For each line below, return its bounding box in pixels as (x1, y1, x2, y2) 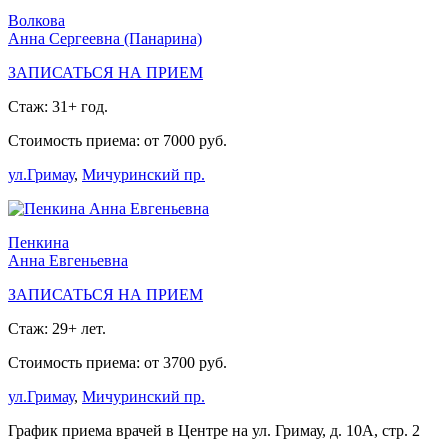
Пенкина (8, 234, 69, 252)
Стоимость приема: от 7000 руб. (8, 132, 227, 150)
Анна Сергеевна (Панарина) (8, 30, 202, 48)
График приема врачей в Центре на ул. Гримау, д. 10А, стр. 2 (8, 422, 420, 440)
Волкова (8, 12, 65, 30)
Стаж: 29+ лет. (8, 320, 106, 338)
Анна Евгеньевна (8, 252, 128, 270)
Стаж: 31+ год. (8, 98, 108, 116)
